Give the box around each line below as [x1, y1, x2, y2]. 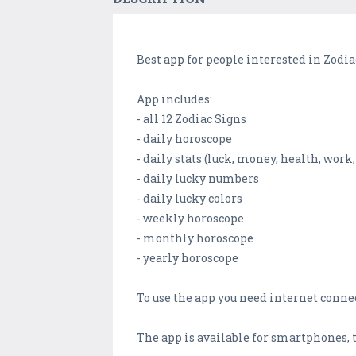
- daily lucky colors [137, 191, 242, 207]
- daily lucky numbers [137, 171, 259, 187]
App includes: [137, 91, 212, 107]
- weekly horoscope [137, 211, 244, 226]
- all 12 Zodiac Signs [137, 111, 246, 127]
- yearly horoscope [137, 250, 238, 266]
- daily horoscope [137, 131, 232, 147]
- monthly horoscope [137, 230, 253, 246]
